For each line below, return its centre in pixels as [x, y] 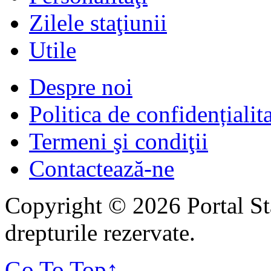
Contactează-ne [102, 168]
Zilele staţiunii [98, 22]
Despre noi [81, 87]
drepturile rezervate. [100, 232]
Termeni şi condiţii [119, 141]
